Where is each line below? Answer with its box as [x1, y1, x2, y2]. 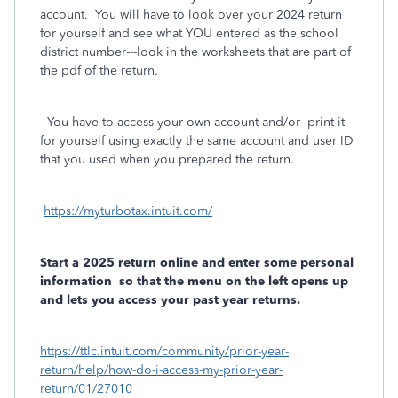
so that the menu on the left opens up [112, 274, 348, 289]
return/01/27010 [40, 381, 132, 396]
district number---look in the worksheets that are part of [40, 44, 351, 60]
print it [300, 115, 345, 130]
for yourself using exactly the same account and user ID [40, 133, 354, 148]
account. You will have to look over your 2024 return [40, 7, 342, 22]
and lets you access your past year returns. [40, 292, 300, 307]
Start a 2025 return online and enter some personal [40, 255, 354, 270]
